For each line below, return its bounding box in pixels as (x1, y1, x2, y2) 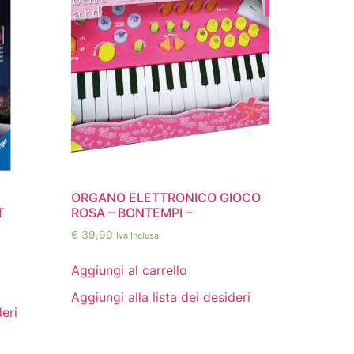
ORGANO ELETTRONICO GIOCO (71, 189, 262, 205)
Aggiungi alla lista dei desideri (71, 288, 251, 305)
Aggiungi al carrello (71, 262, 188, 278)
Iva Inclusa (116, 229, 160, 241)
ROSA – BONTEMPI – (71, 204, 193, 220)
